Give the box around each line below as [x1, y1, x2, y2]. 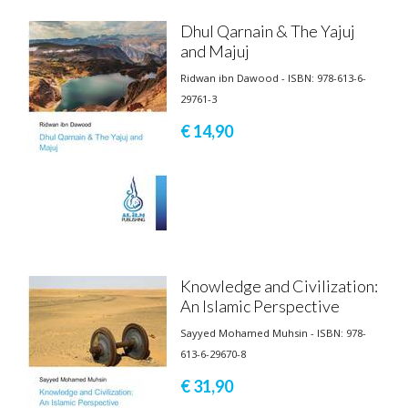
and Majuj [180, 40, 250, 61]
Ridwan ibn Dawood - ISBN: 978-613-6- [180, 70, 366, 85]
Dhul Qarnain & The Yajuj [180, 20, 355, 41]
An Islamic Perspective [180, 295, 340, 316]
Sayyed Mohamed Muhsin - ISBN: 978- [180, 325, 366, 340]
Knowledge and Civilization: [180, 275, 378, 296]
